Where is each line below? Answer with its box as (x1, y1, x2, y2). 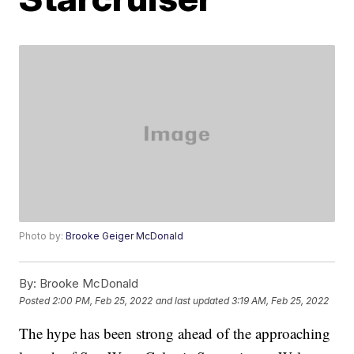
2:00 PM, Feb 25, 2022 (52, 294, 153, 307)
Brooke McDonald (36, 276, 139, 292)
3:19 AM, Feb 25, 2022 (232, 294, 330, 307)
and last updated (156, 294, 230, 307)
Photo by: (19, 230, 66, 243)
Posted (19, 294, 53, 307)
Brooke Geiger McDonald (66, 230, 184, 243)
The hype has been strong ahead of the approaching (19, 323, 331, 344)
